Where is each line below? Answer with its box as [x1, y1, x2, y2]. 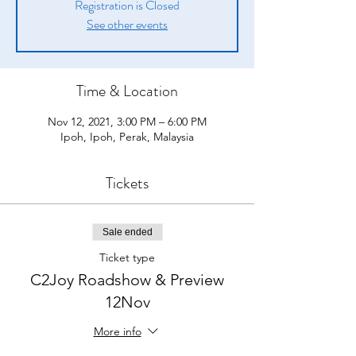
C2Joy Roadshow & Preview [30, 269, 224, 289]
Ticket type [99, 250, 155, 265]
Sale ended [102, 226, 153, 238]
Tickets [106, 171, 149, 195]
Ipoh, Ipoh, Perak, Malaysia [60, 129, 194, 144]
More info [93, 323, 141, 339]
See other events [87, 14, 168, 33]
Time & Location [76, 79, 178, 103]
